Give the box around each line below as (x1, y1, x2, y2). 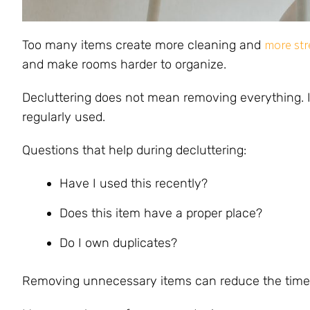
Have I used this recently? (60, 175, 208, 191)
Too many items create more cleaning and (22, 37, 264, 53)
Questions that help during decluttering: (22, 142, 246, 158)
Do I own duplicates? (60, 235, 177, 250)
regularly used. (22, 109, 105, 125)
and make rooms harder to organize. (22, 56, 226, 72)
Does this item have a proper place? (60, 205, 262, 221)
